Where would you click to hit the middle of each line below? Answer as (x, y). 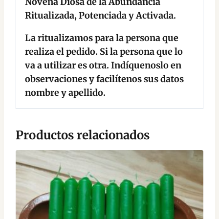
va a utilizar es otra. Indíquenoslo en (103, 66)
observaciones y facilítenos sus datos (104, 79)
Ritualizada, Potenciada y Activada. (100, 16)
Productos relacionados (83, 135)
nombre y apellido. (65, 93)
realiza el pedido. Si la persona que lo (104, 52)
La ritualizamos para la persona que (102, 38)
